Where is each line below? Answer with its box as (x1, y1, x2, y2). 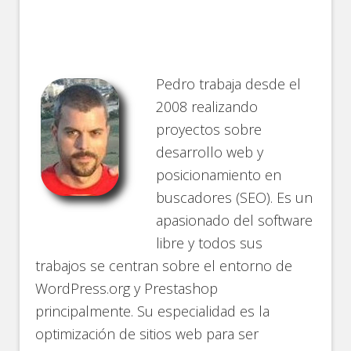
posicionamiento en (156, 165, 282, 184)
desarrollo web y (156, 143, 264, 161)
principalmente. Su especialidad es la (35, 302, 270, 320)
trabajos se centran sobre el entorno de (35, 256, 293, 275)
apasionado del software (156, 211, 313, 230)
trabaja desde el (195, 74, 302, 93)
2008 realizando (156, 97, 259, 116)
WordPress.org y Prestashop (35, 279, 219, 298)
